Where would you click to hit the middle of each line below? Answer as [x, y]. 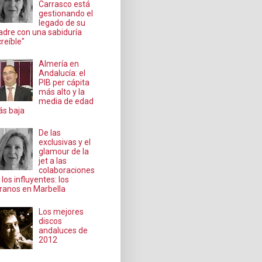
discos [51, 221]
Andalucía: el [62, 73]
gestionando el [66, 13]
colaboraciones [67, 170]
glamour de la [64, 152]
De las [50, 133]
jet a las [53, 161]
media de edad [66, 101]
